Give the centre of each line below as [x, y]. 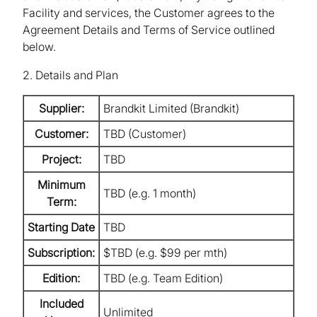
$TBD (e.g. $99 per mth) [165, 253]
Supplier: [61, 109]
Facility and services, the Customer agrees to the [149, 13]
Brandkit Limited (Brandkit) [171, 109]
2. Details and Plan [70, 75]
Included [61, 304]
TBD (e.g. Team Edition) [163, 278]
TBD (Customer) [145, 134]
